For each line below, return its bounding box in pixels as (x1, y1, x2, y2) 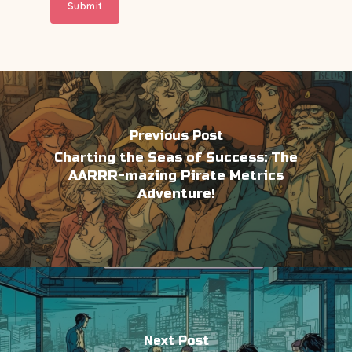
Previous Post (129, 127, 223, 143)
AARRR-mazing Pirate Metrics (68, 167, 284, 184)
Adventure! (137, 185, 215, 202)
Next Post (143, 333, 209, 349)
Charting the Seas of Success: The (54, 148, 298, 166)
